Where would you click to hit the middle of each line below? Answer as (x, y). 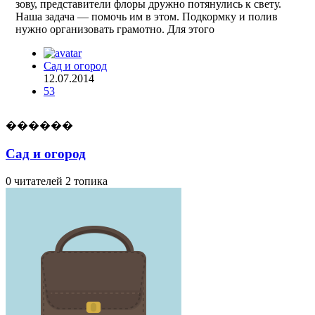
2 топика (86, 181)
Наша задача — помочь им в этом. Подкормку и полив (147, 17)
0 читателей (34, 181)
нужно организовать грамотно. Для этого (115, 30)
